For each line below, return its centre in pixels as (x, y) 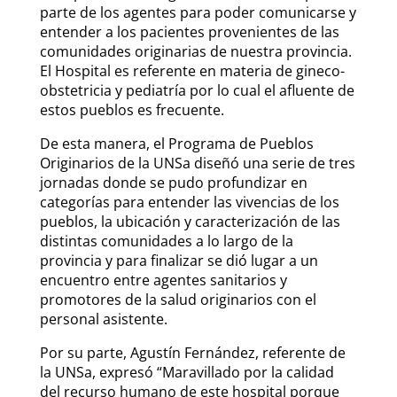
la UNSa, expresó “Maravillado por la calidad (187, 373)
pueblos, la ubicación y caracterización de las (190, 222)
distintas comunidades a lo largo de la (166, 241)
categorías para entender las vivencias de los (189, 202)
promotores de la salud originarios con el (178, 300)
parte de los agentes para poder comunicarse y (198, 13)
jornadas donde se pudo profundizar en (173, 183)
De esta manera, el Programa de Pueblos (176, 144)
